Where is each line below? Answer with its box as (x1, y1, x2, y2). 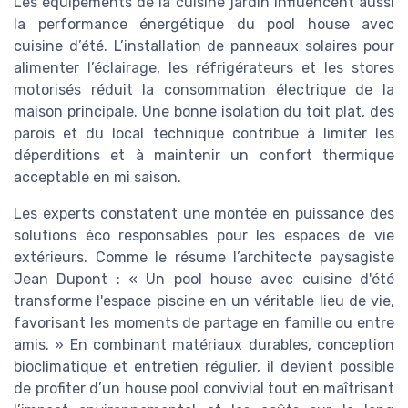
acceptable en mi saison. (14, 168, 181, 187)
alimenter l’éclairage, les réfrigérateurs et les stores (14, 59, 394, 77)
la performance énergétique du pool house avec (14, 15, 394, 34)
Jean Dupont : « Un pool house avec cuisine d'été (14, 270, 394, 289)
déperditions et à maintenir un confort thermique (14, 147, 394, 165)
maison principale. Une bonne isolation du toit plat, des (14, 103, 394, 121)
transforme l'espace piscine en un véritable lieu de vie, (14, 292, 394, 311)
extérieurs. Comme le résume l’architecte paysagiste (14, 249, 394, 267)
